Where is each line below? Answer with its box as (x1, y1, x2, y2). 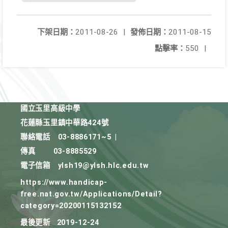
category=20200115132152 (20, 202, 122, 210)
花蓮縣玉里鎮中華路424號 (20, 119, 109, 127)
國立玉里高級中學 (20, 104, 80, 113)
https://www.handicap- (20, 178, 108, 187)
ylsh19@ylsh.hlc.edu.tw (58, 161, 149, 170)
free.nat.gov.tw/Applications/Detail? (20, 190, 162, 198)
